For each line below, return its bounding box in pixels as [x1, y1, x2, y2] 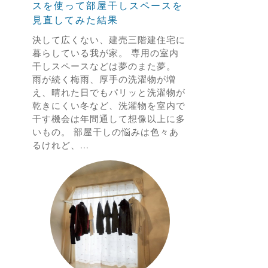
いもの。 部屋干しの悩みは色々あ [32, 126, 179, 138]
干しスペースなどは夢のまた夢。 [32, 60, 176, 72]
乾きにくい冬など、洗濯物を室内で [32, 99, 185, 111]
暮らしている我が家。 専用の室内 [32, 47, 179, 59]
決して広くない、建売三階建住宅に [32, 33, 185, 45]
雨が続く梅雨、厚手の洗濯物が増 [32, 73, 176, 85]
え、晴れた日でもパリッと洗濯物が [32, 86, 185, 98]
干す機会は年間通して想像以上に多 [32, 112, 185, 124]
